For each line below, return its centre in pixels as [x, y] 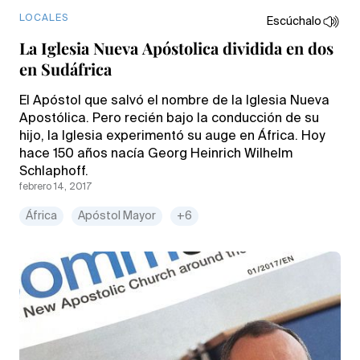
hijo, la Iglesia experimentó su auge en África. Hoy [172, 136]
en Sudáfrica [65, 68]
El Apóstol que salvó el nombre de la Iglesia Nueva [174, 101]
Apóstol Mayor [117, 216]
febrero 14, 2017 [55, 187]
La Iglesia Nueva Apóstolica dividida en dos [176, 47]
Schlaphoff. [54, 172]
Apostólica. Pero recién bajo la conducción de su [169, 119]
